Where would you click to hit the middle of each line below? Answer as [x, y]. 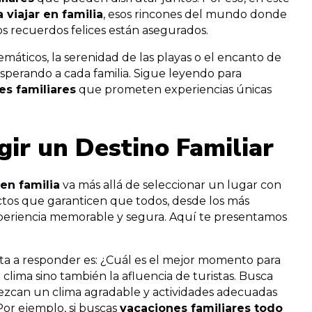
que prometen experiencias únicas [174, 89]
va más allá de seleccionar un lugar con [171, 185]
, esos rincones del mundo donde [195, 14]
